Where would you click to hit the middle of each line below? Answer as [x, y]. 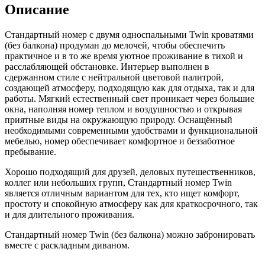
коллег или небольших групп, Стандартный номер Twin [118, 182]
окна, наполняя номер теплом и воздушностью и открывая [123, 109]
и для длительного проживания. [70, 214]
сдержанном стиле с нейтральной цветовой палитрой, [114, 77]
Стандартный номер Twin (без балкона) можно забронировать [130, 234]
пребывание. [30, 151]
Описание [37, 9]
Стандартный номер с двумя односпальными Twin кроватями [129, 34]
